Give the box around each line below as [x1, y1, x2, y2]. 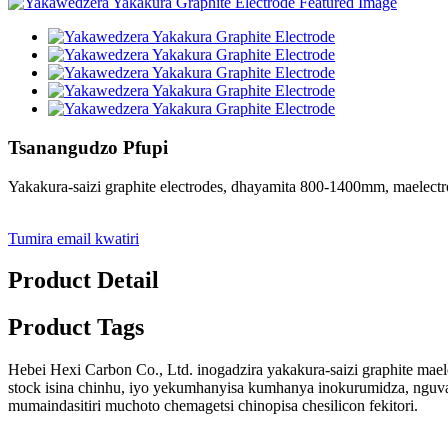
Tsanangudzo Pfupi [8, 136, 168, 158]
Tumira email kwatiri [8, 229, 139, 247]
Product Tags [8, 314, 144, 341]
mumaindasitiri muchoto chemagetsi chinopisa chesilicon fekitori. [8, 397, 418, 415]
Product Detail [8, 267, 159, 294]
